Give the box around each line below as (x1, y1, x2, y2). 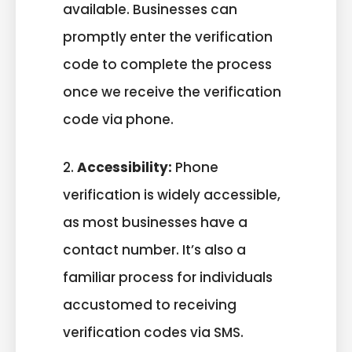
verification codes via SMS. (63, 322, 244, 342)
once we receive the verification (63, 82, 281, 102)
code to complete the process (63, 55, 272, 75)
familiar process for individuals (63, 267, 273, 287)
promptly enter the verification (63, 27, 273, 47)
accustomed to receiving (63, 295, 236, 314)
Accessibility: (77, 157, 172, 177)
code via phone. (63, 110, 174, 130)
